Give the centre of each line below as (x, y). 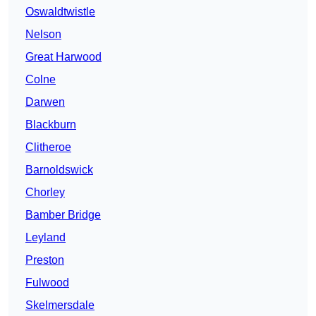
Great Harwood (63, 57)
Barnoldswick (59, 170)
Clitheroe (48, 147)
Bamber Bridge (63, 215)
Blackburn (51, 125)
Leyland (45, 238)
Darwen (45, 102)
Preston (45, 260)
